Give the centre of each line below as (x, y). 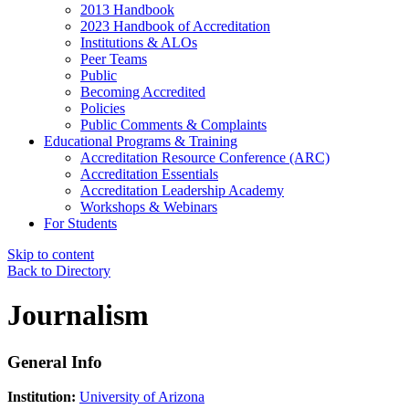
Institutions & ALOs (139, 42)
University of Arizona (142, 397)
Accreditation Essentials (149, 173)
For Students (80, 223)
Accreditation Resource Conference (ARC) (205, 157)
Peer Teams (114, 58)
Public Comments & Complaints (173, 124)
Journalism (78, 315)
